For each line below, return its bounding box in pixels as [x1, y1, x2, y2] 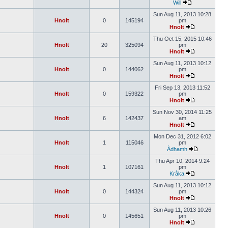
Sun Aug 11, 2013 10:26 [153, 207, 211, 213]
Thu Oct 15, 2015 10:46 [153, 36, 212, 42]
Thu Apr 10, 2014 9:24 [155, 158, 210, 164]
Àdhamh [166, 146, 187, 152]
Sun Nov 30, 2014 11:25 [153, 109, 212, 115]
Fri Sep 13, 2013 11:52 [154, 84, 210, 91]
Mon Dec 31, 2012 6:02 [153, 133, 211, 139]
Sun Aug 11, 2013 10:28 [153, 11, 211, 17]
